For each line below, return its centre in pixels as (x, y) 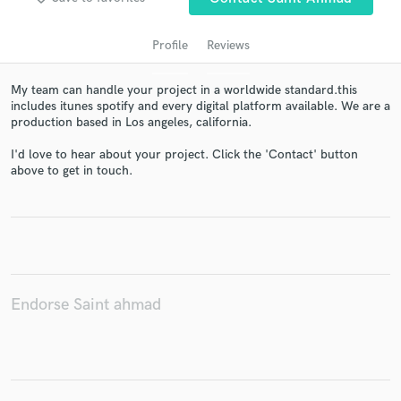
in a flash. (200, 258)
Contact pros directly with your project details (200, 222)
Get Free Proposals (200, 193)
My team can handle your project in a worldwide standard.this (184, 90)
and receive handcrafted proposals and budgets (200, 240)
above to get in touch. (72, 171)
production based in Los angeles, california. (131, 122)
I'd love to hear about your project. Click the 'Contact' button (184, 155)
